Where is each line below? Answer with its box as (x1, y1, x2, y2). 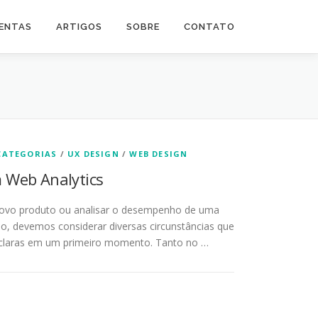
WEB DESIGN (129, 148, 188, 159)
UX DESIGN (67, 148, 119, 159)
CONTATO (184, 21, 235, 32)
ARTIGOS (56, 21, 102, 32)
